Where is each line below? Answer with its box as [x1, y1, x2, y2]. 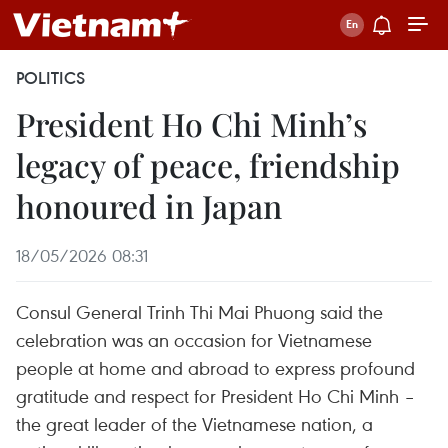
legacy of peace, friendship [16, 143, 400, 186]
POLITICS [16, 67, 85, 89]
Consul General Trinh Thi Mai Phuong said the [16, 299, 383, 324]
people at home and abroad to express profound [16, 355, 415, 380]
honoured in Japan [16, 184, 282, 227]
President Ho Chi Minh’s [16, 102, 367, 145]
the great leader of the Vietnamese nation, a [16, 411, 373, 436]
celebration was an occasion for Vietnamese [16, 327, 372, 352]
